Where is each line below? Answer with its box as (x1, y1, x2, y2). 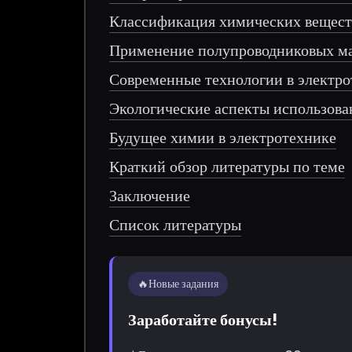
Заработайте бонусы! (128, 308, 278, 331)
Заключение (109, 184, 191, 207)
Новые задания (148, 275, 219, 291)
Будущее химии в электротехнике (109, 126, 337, 148)
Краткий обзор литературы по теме (109, 155, 346, 178)
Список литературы (109, 213, 242, 236)
